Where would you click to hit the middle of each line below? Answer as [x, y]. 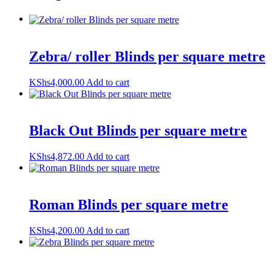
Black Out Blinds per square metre [138, 130]
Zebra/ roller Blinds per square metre [147, 56]
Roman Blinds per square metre [129, 204]
